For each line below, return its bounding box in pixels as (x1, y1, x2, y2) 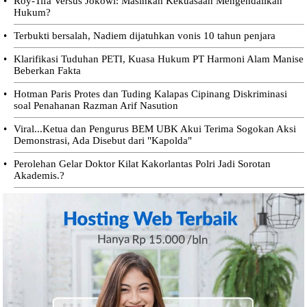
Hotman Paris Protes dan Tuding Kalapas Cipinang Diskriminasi (13, 88, 287, 99)
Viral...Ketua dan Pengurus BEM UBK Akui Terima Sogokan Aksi (13, 123, 296, 134)
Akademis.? (13, 169, 64, 181)
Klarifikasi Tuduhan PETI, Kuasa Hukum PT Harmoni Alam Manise (13, 53, 304, 64)
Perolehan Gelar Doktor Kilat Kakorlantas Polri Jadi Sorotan (13, 158, 271, 169)
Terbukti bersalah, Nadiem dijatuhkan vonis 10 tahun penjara (13, 29, 275, 41)
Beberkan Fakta (13, 64, 81, 76)
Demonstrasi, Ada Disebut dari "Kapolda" (13, 134, 192, 146)
